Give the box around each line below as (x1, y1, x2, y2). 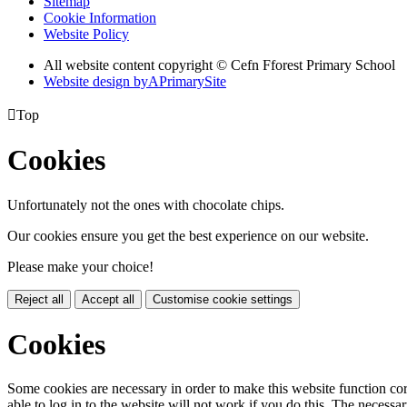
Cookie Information (44, 9, 156, 25)
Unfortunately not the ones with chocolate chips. (7, 196, 284, 213)
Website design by (44, 73, 148, 89)
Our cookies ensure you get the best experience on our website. (7, 227, 369, 243)
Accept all (82, 292, 134, 306)
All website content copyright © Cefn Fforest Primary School (44, 56, 395, 73)
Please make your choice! (7, 258, 154, 274)
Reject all (15, 292, 64, 306)
